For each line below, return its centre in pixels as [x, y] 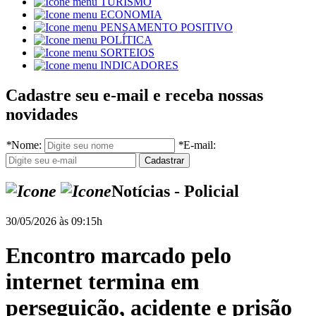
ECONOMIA [131, 15]
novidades [42, 115]
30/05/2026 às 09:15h [54, 221]
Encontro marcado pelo [119, 256]
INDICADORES [139, 66]
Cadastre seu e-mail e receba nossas [134, 96]
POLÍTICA [126, 40]
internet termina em [103, 282]
